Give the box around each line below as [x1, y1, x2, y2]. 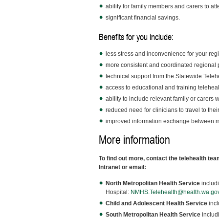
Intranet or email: [99, 164, 146, 171]
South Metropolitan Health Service [106, 211, 200, 218]
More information [99, 133, 170, 147]
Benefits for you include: [99, 32, 174, 42]
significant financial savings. [106, 14, 180, 21]
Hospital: [106, 189, 131, 196]
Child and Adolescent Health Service [106, 200, 207, 207]
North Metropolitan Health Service [106, 180, 200, 187]
